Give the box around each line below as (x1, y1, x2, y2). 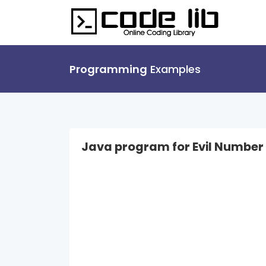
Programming (69, 62, 147, 77)
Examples (147, 62, 201, 77)
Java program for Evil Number (81, 138, 264, 155)
